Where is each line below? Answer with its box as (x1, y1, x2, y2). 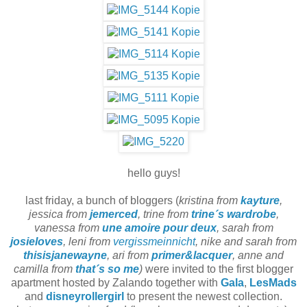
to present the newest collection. (124, 291, 282, 303)
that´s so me (75, 263, 139, 275)
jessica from (28, 208, 90, 221)
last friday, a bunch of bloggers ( (25, 195, 179, 207)
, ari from (107, 249, 151, 262)
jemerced (89, 208, 138, 221)
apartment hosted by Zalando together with (10, 277, 221, 289)
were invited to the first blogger (145, 263, 293, 275)
